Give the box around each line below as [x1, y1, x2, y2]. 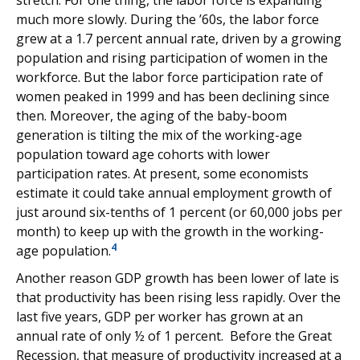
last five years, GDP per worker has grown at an [16, 308, 303, 325]
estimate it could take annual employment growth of [16, 184, 332, 202]
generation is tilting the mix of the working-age [16, 126, 302, 144]
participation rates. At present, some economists [16, 165, 309, 182]
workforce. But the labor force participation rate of [16, 68, 323, 86]
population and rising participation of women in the [16, 49, 328, 67]
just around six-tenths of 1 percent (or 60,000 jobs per [16, 203, 342, 221]
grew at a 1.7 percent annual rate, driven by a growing [16, 30, 342, 47]
